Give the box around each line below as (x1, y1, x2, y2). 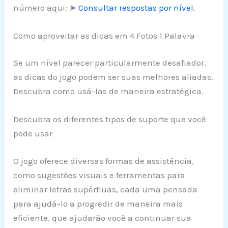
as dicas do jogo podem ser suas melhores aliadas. (13, 72, 214, 82)
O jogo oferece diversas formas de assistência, (13, 155, 194, 166)
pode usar (13, 128, 53, 139)
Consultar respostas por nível (78, 2, 194, 13)
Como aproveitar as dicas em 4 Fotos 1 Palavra (13, 30, 195, 41)
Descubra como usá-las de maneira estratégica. (13, 86, 204, 97)
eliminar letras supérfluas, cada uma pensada (13, 184, 198, 194)
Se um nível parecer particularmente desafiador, (13, 58, 207, 68)
